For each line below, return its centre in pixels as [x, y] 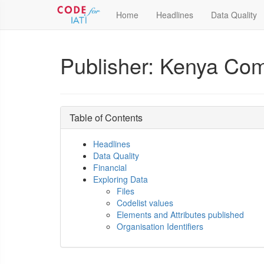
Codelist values [145, 203]
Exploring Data [121, 179]
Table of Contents [106, 118]
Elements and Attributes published [180, 214]
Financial [110, 167]
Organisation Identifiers [160, 226]
